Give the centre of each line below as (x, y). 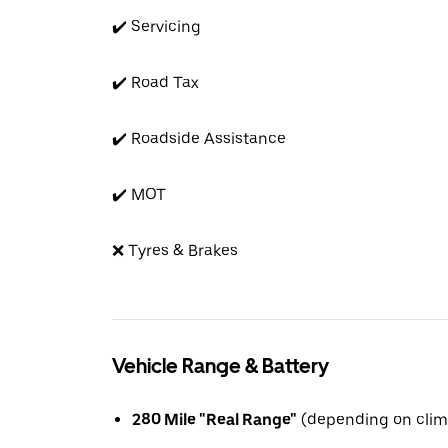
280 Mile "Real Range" (214, 419)
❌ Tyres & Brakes (175, 250)
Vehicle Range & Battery (220, 366)
